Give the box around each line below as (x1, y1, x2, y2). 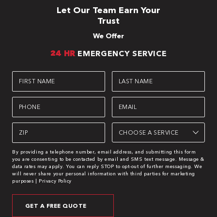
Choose (111, 121, 143, 131)
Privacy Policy (39, 178, 72, 184)
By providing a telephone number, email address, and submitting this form (12, 149, 196, 155)
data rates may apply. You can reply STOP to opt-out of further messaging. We (12, 163, 202, 170)
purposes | (12, 178, 39, 184)
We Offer (93, 31, 124, 40)
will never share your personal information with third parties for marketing (12, 170, 195, 177)
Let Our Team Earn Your (57, 5, 160, 15)
